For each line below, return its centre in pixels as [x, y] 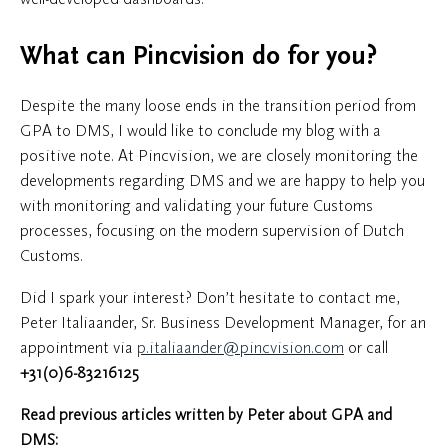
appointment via [78, 347]
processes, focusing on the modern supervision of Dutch [212, 230]
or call [366, 347]
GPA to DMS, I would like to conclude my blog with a [200, 130]
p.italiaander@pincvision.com [240, 347]
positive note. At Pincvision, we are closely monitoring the [219, 155]
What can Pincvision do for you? [198, 56]
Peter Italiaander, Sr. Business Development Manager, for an [223, 322]
